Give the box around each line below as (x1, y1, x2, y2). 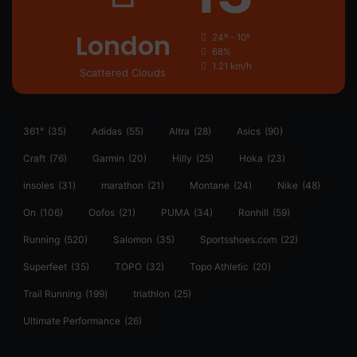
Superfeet (23, 260, 67, 273)
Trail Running (23, 287, 81, 300)
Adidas (92, 124, 122, 137)
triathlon (133, 287, 170, 300)
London (75, 27, 171, 64)
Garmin (92, 151, 124, 164)
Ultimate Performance (23, 314, 120, 327)
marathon (101, 178, 143, 191)
